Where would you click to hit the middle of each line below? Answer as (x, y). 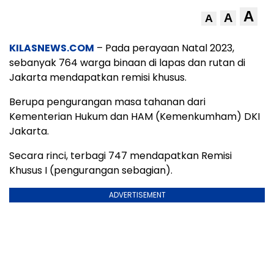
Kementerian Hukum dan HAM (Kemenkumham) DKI (135, 116)
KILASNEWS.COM (52, 48)
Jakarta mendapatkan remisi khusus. (98, 77)
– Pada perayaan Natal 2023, (164, 48)
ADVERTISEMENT (137, 194)
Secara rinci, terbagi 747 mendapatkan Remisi (120, 155)
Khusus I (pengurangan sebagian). (91, 170)
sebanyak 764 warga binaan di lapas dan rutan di (127, 62)
